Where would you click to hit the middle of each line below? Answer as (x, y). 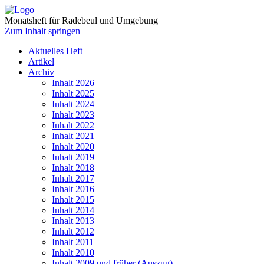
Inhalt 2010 (73, 253)
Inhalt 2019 (73, 157)
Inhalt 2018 (73, 168)
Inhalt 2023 (73, 115)
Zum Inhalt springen (42, 31)
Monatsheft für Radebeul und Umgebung (81, 20)
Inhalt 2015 (73, 199)
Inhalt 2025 (73, 93)
